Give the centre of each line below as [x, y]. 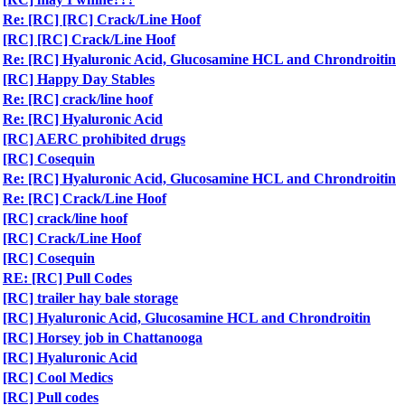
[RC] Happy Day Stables [79, 79]
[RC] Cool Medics [58, 377]
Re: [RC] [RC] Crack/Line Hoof [102, 19]
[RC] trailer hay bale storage [90, 298]
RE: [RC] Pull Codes [67, 278]
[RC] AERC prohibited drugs [94, 139]
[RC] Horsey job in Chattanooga [103, 338]
